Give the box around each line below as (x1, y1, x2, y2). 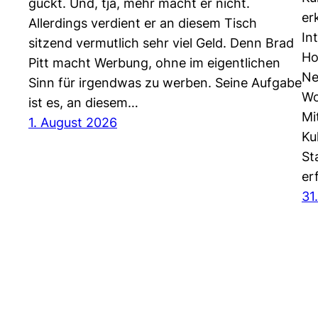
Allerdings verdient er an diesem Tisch (28, 15, 257, 31)
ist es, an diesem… (28, 94, 138, 110)
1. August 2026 (28, 114, 117, 130)
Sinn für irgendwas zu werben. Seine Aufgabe (28, 75, 302, 90)
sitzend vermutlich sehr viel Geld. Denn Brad (28, 35, 294, 50)
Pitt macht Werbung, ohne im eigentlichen (28, 55, 280, 70)
